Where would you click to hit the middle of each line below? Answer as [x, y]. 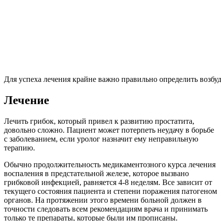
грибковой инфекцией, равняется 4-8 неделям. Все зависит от [108, 182]
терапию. [19, 147]
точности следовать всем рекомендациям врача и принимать [106, 209]
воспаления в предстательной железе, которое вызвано [96, 173]
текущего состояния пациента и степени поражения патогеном [110, 191]
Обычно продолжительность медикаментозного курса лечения [110, 164]
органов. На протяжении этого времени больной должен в [103, 200]
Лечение [27, 100]
